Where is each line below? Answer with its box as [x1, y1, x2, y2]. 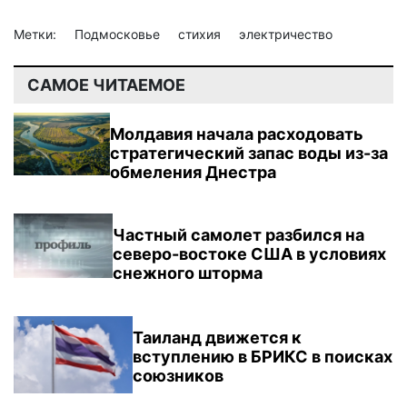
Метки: [14, 25, 60, 42]
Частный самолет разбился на [112, 224, 364, 244]
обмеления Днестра [110, 162, 277, 182]
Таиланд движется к [132, 327, 302, 347]
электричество [239, 25, 333, 42]
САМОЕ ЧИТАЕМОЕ [27, 74, 185, 94]
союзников [132, 365, 223, 385]
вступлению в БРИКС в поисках [132, 346, 392, 366]
